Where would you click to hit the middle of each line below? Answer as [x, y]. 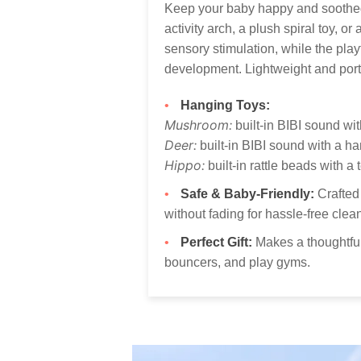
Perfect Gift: [217, 242]
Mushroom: [199, 124]
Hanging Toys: [226, 105]
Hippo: [185, 165]
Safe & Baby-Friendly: [248, 193]
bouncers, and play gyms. [238, 262]
